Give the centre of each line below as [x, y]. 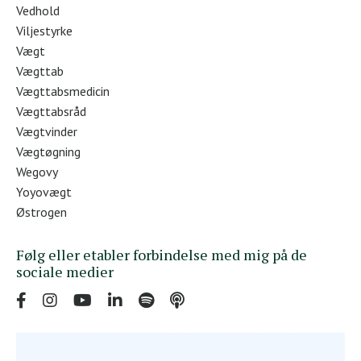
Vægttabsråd [51, 111]
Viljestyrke [44, 30]
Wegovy [37, 171]
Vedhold [38, 10]
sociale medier [65, 271]
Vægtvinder [47, 131]
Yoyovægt [44, 191]
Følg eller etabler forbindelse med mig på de [162, 254]
